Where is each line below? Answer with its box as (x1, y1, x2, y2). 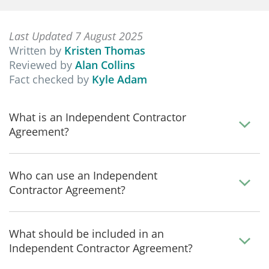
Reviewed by (9, 58, 75, 72)
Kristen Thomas (64, 43, 145, 58)
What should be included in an (9, 226, 164, 241)
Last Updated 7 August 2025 (9, 29, 143, 43)
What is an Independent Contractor (9, 110, 186, 124)
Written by (9, 43, 64, 58)
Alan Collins (75, 58, 135, 72)
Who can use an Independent (9, 168, 157, 183)
